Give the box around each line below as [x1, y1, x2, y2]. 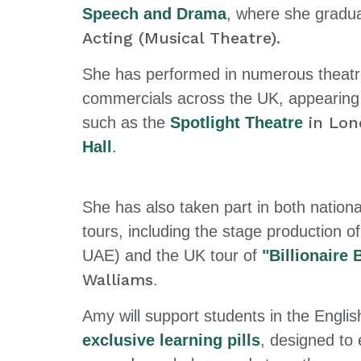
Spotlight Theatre [170, 114, 303, 132]
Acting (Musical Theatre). [82, 28, 280, 48]
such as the [82, 114, 170, 132]
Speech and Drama [82, 5, 226, 23]
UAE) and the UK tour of [82, 247, 262, 265]
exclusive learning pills [82, 331, 260, 350]
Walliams [82, 270, 153, 290]
